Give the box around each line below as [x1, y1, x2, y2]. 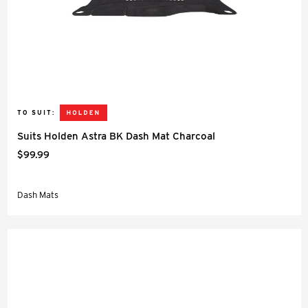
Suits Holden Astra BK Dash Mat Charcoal [17, 130, 215, 142]
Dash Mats [17, 190, 58, 200]
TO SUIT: [17, 109, 55, 116]
